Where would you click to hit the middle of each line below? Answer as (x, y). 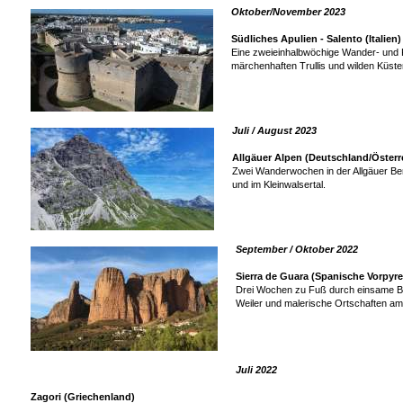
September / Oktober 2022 (297, 249)
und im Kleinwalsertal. (279, 184)
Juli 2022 (256, 370)
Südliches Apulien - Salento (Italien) (316, 39)
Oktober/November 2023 (288, 12)
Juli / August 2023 (274, 130)
